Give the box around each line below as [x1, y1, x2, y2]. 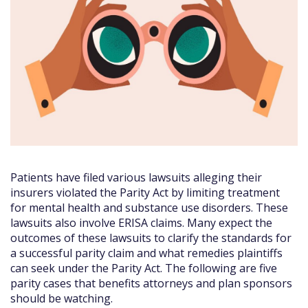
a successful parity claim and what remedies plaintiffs [10, 245, 283, 261]
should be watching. [10, 290, 113, 306]
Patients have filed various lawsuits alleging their [10, 169, 262, 185]
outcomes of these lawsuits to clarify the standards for [10, 230, 291, 245]
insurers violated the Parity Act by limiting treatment [10, 184, 280, 200]
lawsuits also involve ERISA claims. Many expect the [10, 214, 272, 230]
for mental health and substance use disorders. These [10, 199, 288, 215]
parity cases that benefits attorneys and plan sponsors [10, 275, 292, 291]
